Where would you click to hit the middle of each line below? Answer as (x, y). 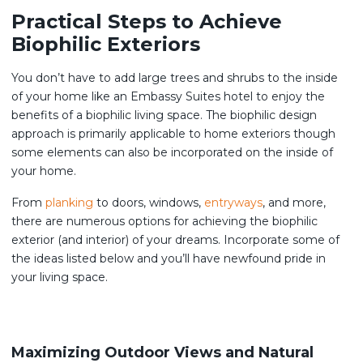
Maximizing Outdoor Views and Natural (162, 352)
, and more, (294, 203)
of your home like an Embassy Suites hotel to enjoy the (168, 96)
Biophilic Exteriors (106, 44)
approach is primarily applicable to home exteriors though (173, 134)
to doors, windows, (149, 203)
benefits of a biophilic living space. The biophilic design (164, 115)
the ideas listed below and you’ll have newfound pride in (169, 258)
